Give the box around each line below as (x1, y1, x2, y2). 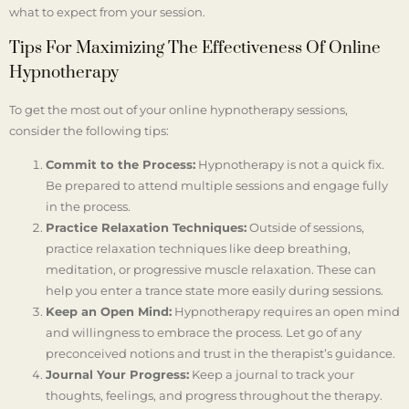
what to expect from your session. (9, 4, 205, 19)
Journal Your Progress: (46, 367, 189, 383)
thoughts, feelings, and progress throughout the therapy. (46, 388, 383, 404)
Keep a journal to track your (189, 367, 354, 383)
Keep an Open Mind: (46, 304, 172, 320)
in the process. (46, 199, 131, 215)
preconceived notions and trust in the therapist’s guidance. (46, 346, 395, 362)
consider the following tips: (9, 123, 169, 138)
